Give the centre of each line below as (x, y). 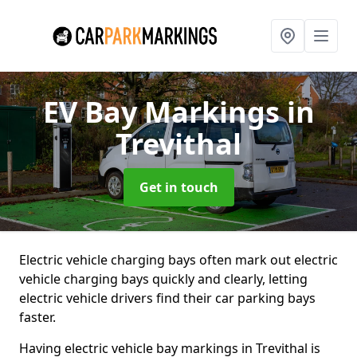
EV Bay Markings (165, 112)
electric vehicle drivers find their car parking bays (167, 298)
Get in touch (178, 187)
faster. (37, 317)
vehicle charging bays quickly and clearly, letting (163, 279)
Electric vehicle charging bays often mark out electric (178, 260)
